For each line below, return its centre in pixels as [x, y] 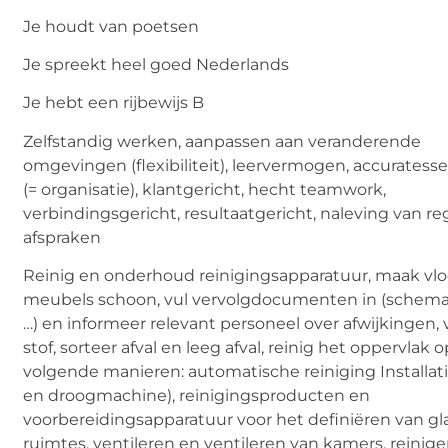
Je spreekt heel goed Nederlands [156, 64]
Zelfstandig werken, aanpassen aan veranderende [222, 141]
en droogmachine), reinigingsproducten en [197, 396]
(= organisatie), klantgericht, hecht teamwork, [205, 189]
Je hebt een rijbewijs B [114, 103]
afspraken [62, 237]
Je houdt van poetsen [111, 26]
